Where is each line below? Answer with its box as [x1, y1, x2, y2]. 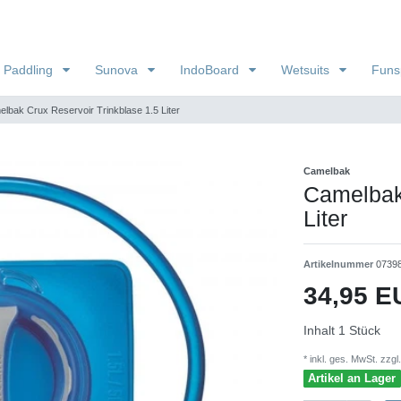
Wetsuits [281, 62, 333, 77]
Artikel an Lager [308, 371, 397, 386]
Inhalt [303, 322, 338, 337]
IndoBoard [180, 62, 243, 77]
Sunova [95, 62, 141, 77]
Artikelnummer [303, 258, 376, 269]
